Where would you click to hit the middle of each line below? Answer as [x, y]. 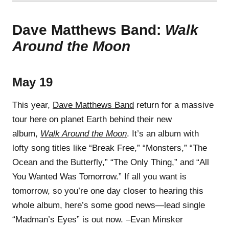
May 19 [32, 82]
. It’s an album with [163, 133]
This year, [32, 105]
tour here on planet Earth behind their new [92, 119]
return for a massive [174, 105]
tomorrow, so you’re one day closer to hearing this [108, 191]
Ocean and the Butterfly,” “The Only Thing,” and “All [111, 162]
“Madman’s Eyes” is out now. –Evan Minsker [98, 219]
